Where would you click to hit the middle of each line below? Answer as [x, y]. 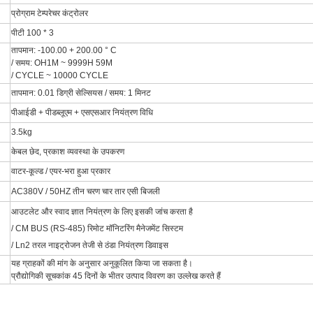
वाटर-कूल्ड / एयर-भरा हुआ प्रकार [61, 171]
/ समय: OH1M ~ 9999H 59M [62, 63]
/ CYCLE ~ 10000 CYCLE [60, 75]
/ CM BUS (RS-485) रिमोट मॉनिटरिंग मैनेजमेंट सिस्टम [97, 228]
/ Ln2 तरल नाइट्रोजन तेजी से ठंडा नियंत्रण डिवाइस [90, 245]
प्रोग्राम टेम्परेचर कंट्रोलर [50, 13]
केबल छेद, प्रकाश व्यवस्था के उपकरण [68, 151]
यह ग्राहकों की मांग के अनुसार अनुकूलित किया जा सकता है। [102, 263]
